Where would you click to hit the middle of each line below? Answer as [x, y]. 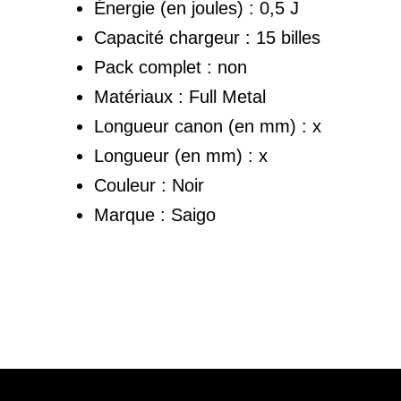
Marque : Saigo [155, 214]
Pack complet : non [171, 67]
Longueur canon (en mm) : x [208, 126]
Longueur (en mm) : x [181, 155]
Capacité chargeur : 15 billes [207, 37]
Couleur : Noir [149, 185]
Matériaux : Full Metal [180, 96]
